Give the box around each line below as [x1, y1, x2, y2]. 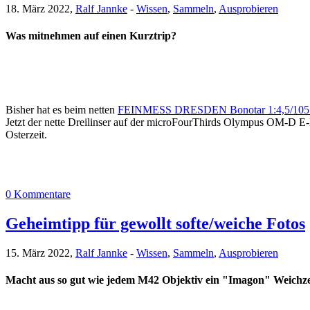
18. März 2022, [6, 2, 75, 15]
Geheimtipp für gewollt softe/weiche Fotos [6, 215, 305, 233]
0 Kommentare [6, 188, 71, 201]
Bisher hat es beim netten [6, 104, 118, 116]
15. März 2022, [6, 247, 75, 259]
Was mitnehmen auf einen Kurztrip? [6, 30, 176, 42]
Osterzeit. [6, 129, 47, 141]
